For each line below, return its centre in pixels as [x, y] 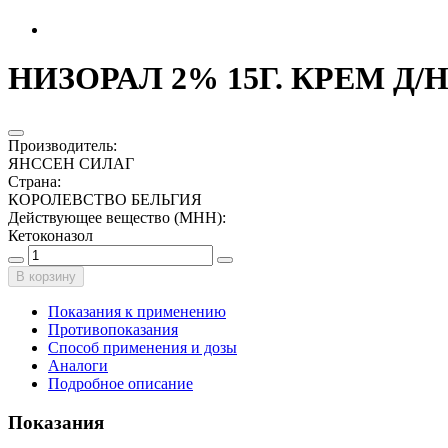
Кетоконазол [50, 235]
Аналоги [78, 365]
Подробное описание [120, 383]
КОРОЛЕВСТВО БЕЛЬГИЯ [105, 199]
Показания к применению [137, 311]
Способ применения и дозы [142, 347]
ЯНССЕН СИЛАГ [71, 163]
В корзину [46, 276]
